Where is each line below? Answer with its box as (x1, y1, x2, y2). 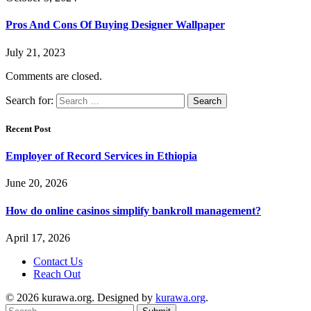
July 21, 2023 (6, 46, 65, 58)
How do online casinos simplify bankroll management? (6, 204, 261, 217)
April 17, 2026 (6, 231, 70, 244)
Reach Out (33, 267, 81, 280)
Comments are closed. (6, 69, 102, 82)
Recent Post (6, 123, 51, 134)
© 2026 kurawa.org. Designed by (6, 291, 155, 303)
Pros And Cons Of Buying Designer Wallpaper (6, 19, 225, 31)
